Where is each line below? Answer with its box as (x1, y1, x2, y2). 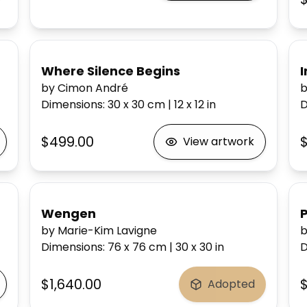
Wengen (40, 205, 96, 222)
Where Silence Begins (40, 62, 180, 79)
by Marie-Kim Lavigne (40, 223, 157, 238)
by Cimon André (40, 80, 128, 96)
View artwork (183, 134, 255, 149)
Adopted (208, 276, 256, 292)
